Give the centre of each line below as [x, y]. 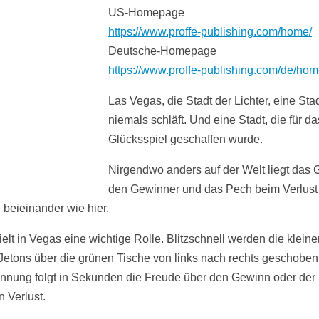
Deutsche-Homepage [162, 51]
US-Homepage [146, 12]
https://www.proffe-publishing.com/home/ [210, 32]
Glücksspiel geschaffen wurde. [185, 139]
